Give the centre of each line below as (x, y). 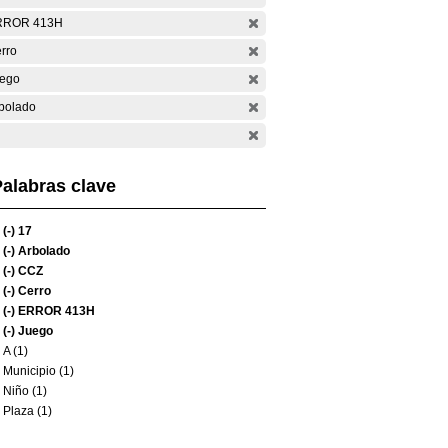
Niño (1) (25, 391)
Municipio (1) (38, 371)
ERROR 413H (55, 311)
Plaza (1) (27, 411)
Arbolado (42, 251)
